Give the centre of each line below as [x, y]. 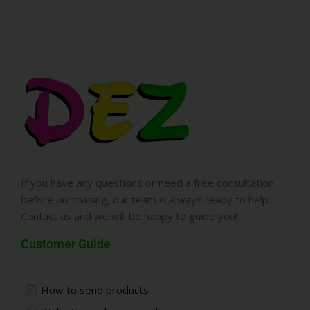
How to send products [94, 290]
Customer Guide [66, 244]
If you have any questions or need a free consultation [147, 183]
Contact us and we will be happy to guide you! [129, 216]
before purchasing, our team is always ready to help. [146, 200]
